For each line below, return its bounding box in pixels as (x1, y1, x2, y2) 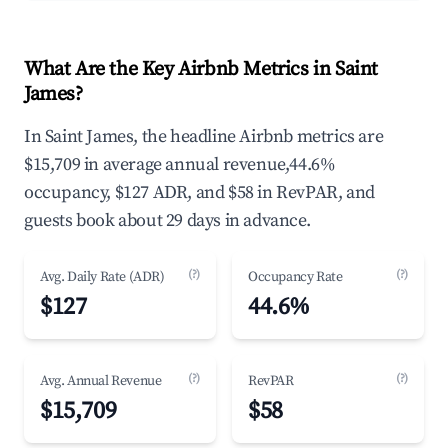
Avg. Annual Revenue (40, 372, 162, 390)
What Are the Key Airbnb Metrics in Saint (24, 57, 379, 82)
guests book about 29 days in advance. (24, 209, 311, 232)
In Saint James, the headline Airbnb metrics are (24, 125, 384, 148)
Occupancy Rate (248, 268, 343, 286)
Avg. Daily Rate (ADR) (40, 268, 165, 286)
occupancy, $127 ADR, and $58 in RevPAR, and (24, 181, 375, 204)
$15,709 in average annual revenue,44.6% (24, 153, 336, 176)
